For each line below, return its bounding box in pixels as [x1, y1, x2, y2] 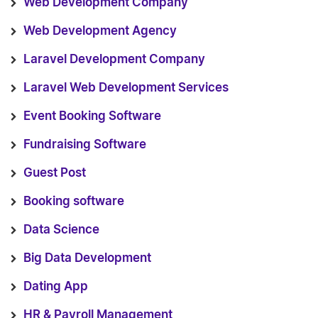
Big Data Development [23, 252, 151, 264]
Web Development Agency [23, 25, 177, 37]
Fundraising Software [23, 138, 146, 150]
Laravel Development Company [23, 53, 205, 65]
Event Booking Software [23, 110, 161, 122]
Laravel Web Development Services [23, 82, 229, 94]
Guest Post [23, 167, 86, 179]
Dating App [23, 280, 88, 292]
